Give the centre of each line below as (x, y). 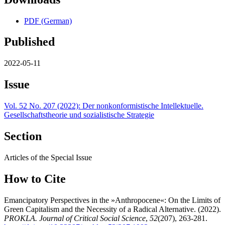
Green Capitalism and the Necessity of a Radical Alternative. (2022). (113, 209)
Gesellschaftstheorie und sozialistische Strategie (79, 115)
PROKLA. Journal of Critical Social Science (75, 218)
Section (23, 136)
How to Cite (35, 179)
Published (29, 42)
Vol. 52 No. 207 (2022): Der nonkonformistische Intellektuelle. (104, 106)
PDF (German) (48, 21)
